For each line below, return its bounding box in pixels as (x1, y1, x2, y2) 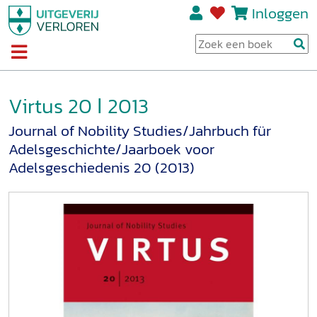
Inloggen (251, 2, 309, 24)
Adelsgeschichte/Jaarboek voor (8, 138, 214, 161)
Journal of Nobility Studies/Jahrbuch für (8, 120, 271, 142)
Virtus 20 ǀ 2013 (8, 90, 149, 121)
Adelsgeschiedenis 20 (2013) (8, 156, 195, 179)
